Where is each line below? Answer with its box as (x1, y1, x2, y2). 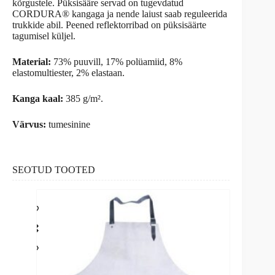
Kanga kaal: (12, 93, 63, 104)
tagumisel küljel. (12, 30, 76, 41)
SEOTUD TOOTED (12, 164, 95, 175)
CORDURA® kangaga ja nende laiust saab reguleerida (12, 8, 227, 19)
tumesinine (46, 118, 90, 130)
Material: (12, 56, 53, 67)
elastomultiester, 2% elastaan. (12, 67, 125, 78)
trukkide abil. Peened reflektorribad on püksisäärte (12, 19, 206, 30)
